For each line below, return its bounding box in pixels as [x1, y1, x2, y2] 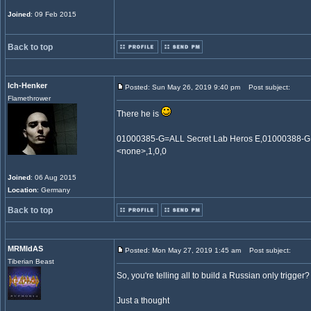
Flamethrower [8, 94, 51, 102]
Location [8, 186, 37, 194]
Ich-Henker [8, 81, 47, 90]
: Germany [37, 186, 70, 194]
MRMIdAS [8, 244, 43, 253]
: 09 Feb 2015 [31, 10, 76, 18]
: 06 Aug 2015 [31, 174, 76, 181]
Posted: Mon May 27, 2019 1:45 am [125, 246, 241, 254]
